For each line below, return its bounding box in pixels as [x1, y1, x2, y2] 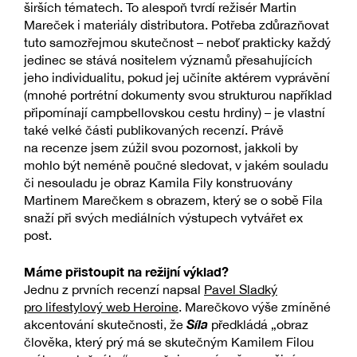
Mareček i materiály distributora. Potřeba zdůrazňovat [24, 18, 329, 33]
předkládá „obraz [208, 317, 308, 332]
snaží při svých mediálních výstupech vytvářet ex [24, 210, 303, 226]
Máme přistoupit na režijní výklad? [24, 264, 229, 280]
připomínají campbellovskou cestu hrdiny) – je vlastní [24, 105, 325, 120]
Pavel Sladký [204, 282, 277, 297]
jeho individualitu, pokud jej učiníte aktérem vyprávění [24, 70, 330, 85]
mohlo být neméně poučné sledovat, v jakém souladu [24, 158, 328, 173]
